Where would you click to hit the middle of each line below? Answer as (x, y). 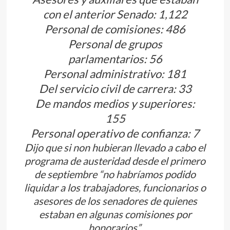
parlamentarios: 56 (115, 59)
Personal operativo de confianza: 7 (115, 133)
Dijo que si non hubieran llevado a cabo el (115, 148)
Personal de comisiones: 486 (115, 29)
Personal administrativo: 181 (115, 74)
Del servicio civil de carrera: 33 (115, 89)
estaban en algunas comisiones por (115, 214)
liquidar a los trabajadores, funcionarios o (115, 188)
